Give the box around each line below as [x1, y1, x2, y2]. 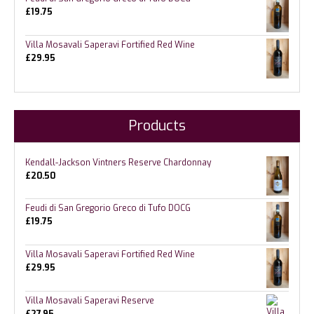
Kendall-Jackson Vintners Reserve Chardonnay [25, 156, 211, 168]
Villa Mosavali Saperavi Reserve [25, 294, 154, 306]
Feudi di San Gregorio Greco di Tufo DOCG [25, 203, 191, 214]
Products [128, 116, 186, 135]
